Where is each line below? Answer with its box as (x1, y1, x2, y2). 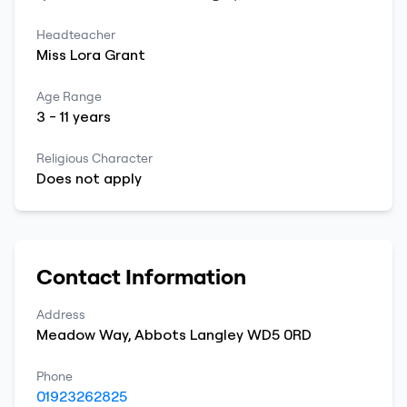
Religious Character (36, 150, 153, 166)
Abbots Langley (134, 325, 243, 343)
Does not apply (36, 169, 142, 187)
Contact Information (36, 263, 246, 290)
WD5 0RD (247, 325, 312, 343)
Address (36, 306, 85, 323)
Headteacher (36, 26, 115, 43)
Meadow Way (36, 325, 128, 343)
